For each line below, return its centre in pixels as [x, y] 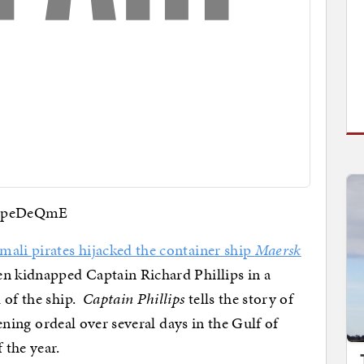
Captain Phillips [134, 299]
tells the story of [239, 299]
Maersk [278, 250]
